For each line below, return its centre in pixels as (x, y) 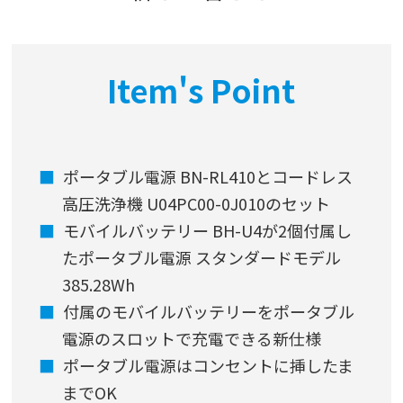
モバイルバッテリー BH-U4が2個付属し (208, 230)
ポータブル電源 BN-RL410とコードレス (208, 176)
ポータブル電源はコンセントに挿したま (209, 365)
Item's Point (201, 89)
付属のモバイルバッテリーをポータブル (209, 311)
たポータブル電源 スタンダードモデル (201, 257)
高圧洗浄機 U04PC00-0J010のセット (196, 203)
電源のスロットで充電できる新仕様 (191, 338)
